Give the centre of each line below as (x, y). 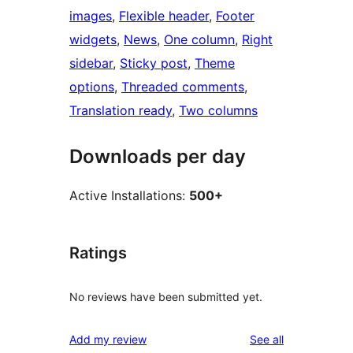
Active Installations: (129, 196)
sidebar (91, 63)
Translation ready (121, 111)
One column (199, 40)
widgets (93, 40)
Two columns (218, 111)
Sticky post (154, 63)
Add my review (108, 339)
